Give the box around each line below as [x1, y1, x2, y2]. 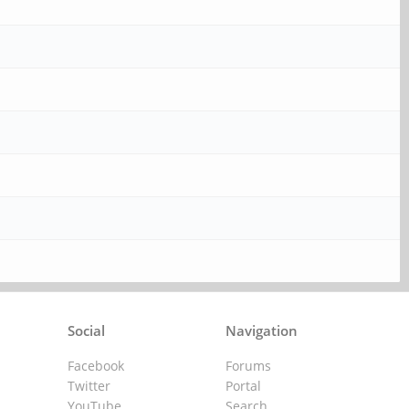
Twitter [68, 377, 111, 394]
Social [68, 321, 106, 340]
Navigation [225, 321, 298, 340]
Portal [225, 377, 261, 394]
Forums [225, 357, 271, 374]
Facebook [68, 357, 125, 374]
